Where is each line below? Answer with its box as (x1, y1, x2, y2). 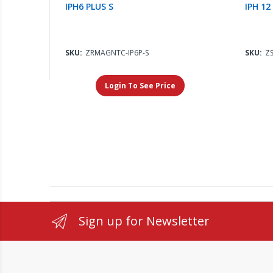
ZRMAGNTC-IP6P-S (85, 48, 149, 58)
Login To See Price (104, 80, 175, 91)
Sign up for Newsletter (79, 213, 210, 230)
